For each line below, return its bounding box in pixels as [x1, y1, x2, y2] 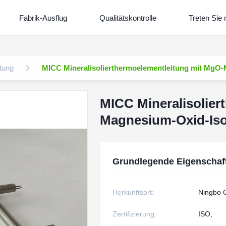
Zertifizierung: [112, 210, 156, 218]
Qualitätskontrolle [99, 13, 156, 22]
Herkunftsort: [112, 188, 154, 196]
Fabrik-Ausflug [19, 13, 67, 22]
